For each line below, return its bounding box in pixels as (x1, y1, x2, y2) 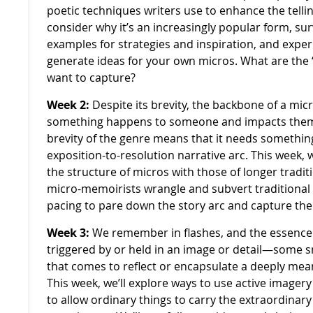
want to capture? (47, 69, 136, 85)
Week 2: (47, 96, 89, 112)
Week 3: (47, 224, 89, 240)
